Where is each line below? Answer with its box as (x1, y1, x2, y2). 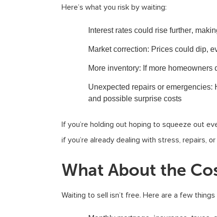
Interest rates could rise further (88, 26, 191, 34)
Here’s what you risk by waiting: (62, 2, 167, 12)
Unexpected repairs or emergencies (88, 83, 211, 91)
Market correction (88, 45, 147, 53)
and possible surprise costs (88, 94, 182, 103)
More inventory (88, 64, 139, 72)
